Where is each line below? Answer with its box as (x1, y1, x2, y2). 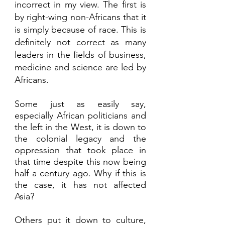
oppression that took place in (15, 145, 146, 156)
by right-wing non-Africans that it (15, 12, 146, 23)
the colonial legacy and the (15, 133, 146, 145)
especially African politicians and (15, 110, 146, 122)
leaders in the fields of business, (15, 49, 146, 61)
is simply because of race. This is (15, 24, 146, 36)
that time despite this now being (15, 156, 146, 168)
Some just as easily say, (15, 98, 146, 110)
